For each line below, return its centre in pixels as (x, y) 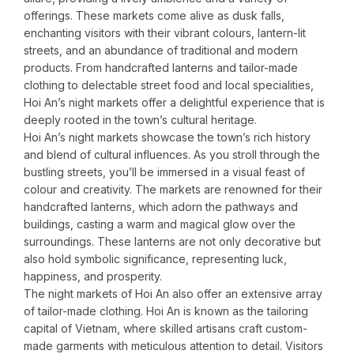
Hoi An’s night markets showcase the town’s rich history (167, 137)
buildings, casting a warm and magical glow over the (160, 224)
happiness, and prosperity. (93, 277)
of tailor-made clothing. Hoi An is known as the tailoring (166, 311)
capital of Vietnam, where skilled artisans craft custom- (166, 329)
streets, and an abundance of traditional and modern (161, 51)
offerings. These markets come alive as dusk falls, (154, 16)
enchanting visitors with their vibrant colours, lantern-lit (165, 33)
